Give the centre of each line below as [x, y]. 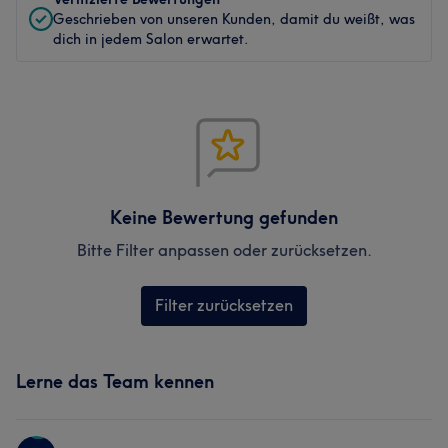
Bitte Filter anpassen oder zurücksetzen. [224, 250]
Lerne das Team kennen [115, 381]
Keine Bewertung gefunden [224, 217]
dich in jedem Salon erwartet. [151, 39]
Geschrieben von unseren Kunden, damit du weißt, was [234, 19]
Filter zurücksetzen [224, 305]
